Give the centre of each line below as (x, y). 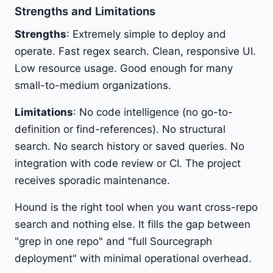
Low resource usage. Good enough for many (124, 68)
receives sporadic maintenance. (92, 180)
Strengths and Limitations (85, 11)
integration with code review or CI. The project (128, 163)
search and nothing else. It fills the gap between (133, 224)
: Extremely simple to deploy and (146, 34)
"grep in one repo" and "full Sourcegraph (113, 241)
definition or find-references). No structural (120, 129)
